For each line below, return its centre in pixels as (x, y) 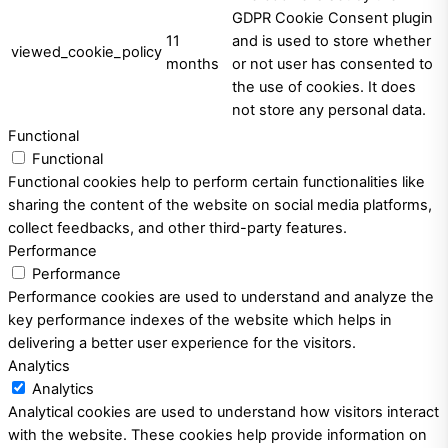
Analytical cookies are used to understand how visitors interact (223, 412)
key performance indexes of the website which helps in (200, 320)
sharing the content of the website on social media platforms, (220, 205)
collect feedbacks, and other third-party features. (177, 228)
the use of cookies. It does (324, 87)
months (192, 64)
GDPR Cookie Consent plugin (332, 18)
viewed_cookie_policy (86, 52)
